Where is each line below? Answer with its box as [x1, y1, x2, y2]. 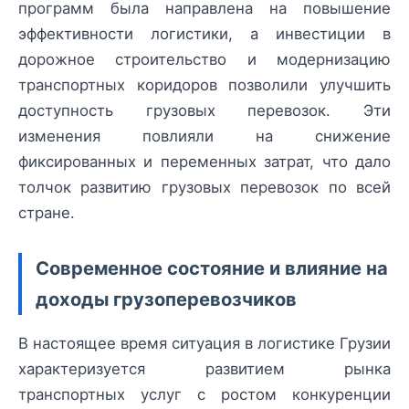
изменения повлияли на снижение [18, 127, 391, 146]
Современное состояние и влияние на [36, 257, 388, 280]
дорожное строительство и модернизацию [18, 50, 391, 69]
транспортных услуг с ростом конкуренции [18, 385, 391, 404]
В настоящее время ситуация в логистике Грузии [18, 334, 391, 353]
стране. [18, 204, 75, 223]
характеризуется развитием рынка [18, 360, 391, 379]
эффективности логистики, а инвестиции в [18, 25, 391, 44]
